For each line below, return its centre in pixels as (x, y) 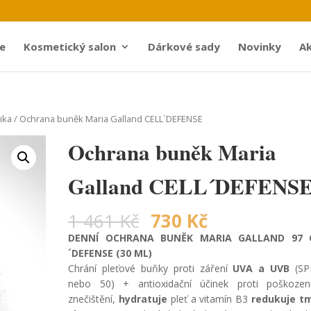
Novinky (260, 47)
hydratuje (143, 299)
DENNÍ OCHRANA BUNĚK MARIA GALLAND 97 (189, 237)
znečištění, (93, 299)
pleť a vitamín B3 (209, 299)
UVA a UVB (261, 268)
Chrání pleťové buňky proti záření (151, 268)
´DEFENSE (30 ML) (110, 253)
